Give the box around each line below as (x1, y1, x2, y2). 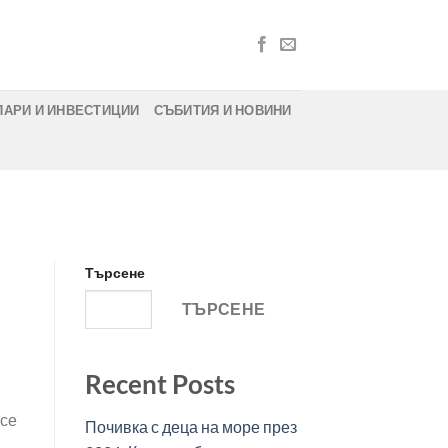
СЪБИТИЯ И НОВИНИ (153, 102, 292, 118)
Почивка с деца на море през (84, 417, 297, 437)
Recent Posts (84, 369, 235, 400)
